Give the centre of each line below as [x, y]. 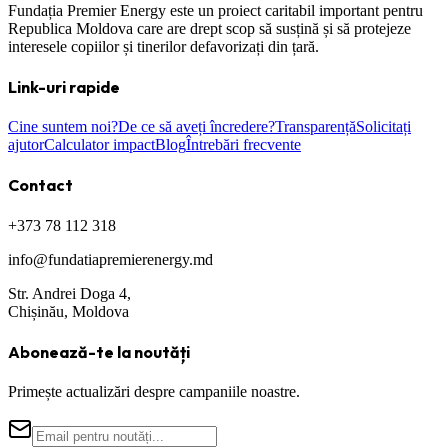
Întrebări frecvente [243, 145]
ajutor [26, 145]
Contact [40, 185]
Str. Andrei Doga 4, [69, 293]
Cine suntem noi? [63, 127]
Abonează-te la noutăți [99, 351]
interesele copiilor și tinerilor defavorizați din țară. [163, 46]
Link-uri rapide [64, 86]
